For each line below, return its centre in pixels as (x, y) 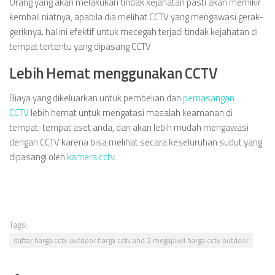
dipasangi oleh (37, 157)
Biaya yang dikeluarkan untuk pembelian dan (95, 98)
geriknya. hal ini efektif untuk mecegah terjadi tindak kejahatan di (134, 32)
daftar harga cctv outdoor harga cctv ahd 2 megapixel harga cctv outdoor (131, 240)
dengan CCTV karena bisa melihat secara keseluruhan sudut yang (136, 142)
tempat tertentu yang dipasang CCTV (80, 46)
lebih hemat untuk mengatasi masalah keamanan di (131, 113)
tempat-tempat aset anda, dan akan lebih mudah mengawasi (129, 127)
